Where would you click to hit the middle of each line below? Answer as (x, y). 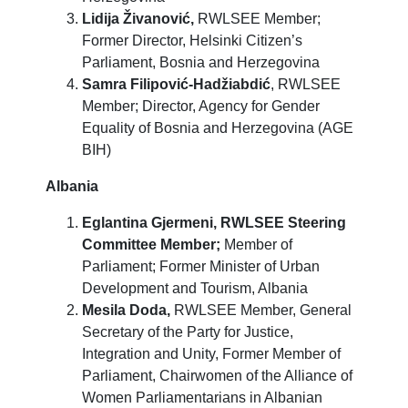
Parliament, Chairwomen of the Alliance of (217, 375)
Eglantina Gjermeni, (149, 222)
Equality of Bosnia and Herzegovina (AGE (218, 127)
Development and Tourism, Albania (195, 288)
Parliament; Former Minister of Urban (201, 266)
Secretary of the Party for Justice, (188, 331)
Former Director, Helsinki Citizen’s (192, 40)
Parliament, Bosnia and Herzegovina (201, 62)
